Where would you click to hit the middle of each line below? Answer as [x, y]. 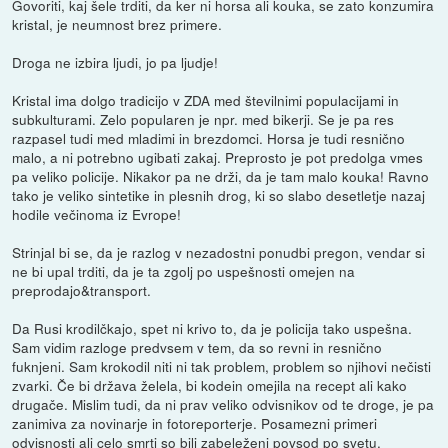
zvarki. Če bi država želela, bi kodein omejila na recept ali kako [210, 384]
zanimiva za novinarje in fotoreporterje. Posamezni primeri [195, 422]
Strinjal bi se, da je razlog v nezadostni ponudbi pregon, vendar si [219, 251]
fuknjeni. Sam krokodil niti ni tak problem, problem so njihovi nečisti [222, 365]
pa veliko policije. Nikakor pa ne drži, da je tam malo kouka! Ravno [221, 175]
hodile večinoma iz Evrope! [97, 213]
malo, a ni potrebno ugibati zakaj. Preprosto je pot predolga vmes [218, 156]
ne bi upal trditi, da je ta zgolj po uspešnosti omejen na [184, 270]
